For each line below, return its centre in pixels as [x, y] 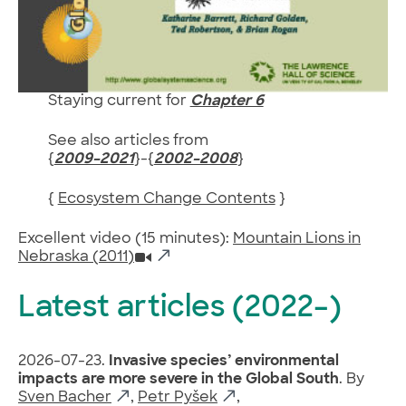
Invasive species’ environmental [222, 361]
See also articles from [128, 142]
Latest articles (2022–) [180, 309]
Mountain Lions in [297, 240]
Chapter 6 [227, 102]
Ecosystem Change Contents [166, 200]
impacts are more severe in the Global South [179, 379]
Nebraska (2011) [76, 258]
